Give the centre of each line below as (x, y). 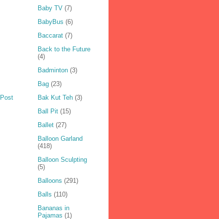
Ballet (45, 125)
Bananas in (53, 208)
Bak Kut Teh (55, 98)
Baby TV (50, 8)
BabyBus (50, 22)
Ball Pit (48, 111)
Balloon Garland (60, 139)
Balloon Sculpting (62, 160)
